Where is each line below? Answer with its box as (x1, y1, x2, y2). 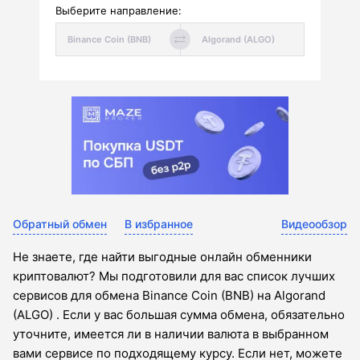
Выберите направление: (55, 4, 182, 17)
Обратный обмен (13, 217, 107, 231)
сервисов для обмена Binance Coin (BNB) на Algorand (13, 288, 325, 304)
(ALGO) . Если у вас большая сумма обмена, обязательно (13, 307, 345, 323)
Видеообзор (281, 217, 347, 231)
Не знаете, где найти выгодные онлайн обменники (13, 249, 312, 265)
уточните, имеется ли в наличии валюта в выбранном (13, 326, 329, 342)
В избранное (125, 217, 193, 231)
